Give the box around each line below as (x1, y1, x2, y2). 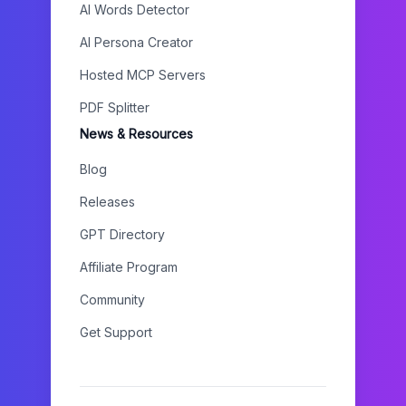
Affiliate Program (80, 259, 178, 275)
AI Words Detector (80, 2, 189, 17)
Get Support (80, 324, 152, 340)
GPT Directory (80, 227, 165, 242)
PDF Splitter (80, 100, 150, 115)
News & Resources (80, 126, 193, 141)
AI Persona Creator (80, 34, 193, 50)
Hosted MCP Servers (80, 67, 206, 82)
